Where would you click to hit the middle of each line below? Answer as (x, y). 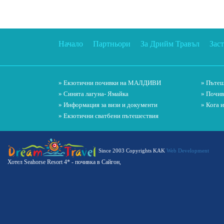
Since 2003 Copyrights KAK (132, 150)
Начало (71, 43)
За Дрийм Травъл (170, 43)
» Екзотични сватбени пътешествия (108, 115)
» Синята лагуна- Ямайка (93, 93)
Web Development (188, 150)
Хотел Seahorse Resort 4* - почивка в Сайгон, (64, 162)
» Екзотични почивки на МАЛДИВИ (110, 82)
